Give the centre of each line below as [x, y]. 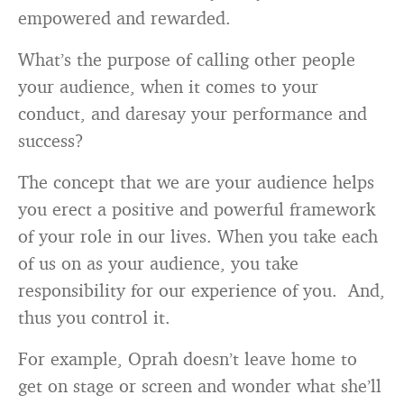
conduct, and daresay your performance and [193, 113]
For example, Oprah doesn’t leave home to [188, 358]
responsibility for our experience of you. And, [202, 290]
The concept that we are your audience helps [196, 182]
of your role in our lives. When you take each [198, 236]
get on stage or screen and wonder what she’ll [200, 386]
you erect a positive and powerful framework [197, 209]
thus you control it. [94, 317]
